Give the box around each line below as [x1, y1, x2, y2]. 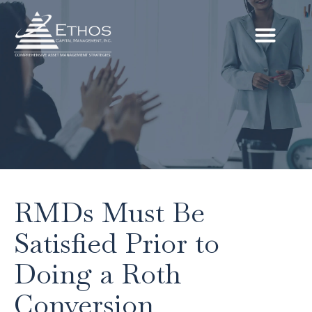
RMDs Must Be [14, 194, 205, 231]
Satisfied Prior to [14, 225, 219, 262]
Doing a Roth [14, 256, 181, 292]
